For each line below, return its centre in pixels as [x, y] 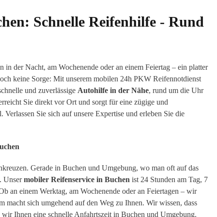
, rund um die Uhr [176, 91]
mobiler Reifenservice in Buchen [77, 180]
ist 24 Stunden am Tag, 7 [169, 180]
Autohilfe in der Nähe [113, 91]
